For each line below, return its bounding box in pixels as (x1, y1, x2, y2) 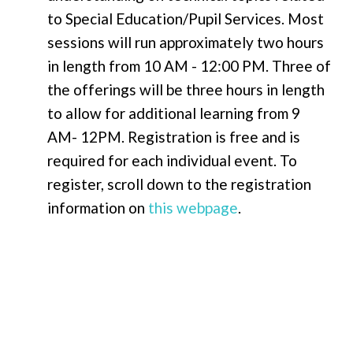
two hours (257, 32, 324, 51)
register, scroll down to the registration (47, 174, 311, 193)
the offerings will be (47, 80, 186, 98)
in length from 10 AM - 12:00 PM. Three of (47, 56, 331, 75)
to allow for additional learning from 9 (47, 103, 300, 122)
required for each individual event (47, 150, 273, 169)
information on (47, 198, 148, 217)
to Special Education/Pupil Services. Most (47, 9, 324, 28)
